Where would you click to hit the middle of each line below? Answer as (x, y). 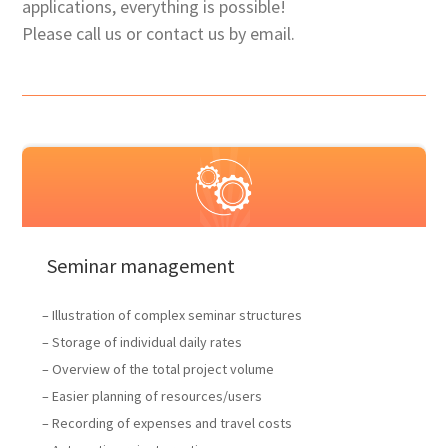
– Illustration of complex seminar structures (172, 315)
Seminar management (141, 265)
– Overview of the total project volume (158, 369)
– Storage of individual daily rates (142, 342)
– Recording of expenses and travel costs (167, 423)
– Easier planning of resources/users (152, 396)
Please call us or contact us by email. (159, 33)
